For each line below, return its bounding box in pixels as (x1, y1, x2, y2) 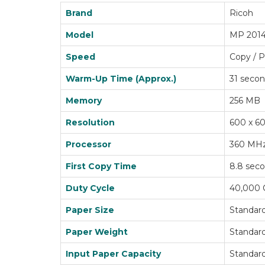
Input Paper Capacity (66, 248, 161, 259)
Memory (66, 95, 102, 106)
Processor (66, 139, 111, 150)
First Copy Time (66, 161, 137, 172)
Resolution (66, 117, 115, 128)
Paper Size (66, 205, 114, 215)
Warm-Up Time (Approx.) (66, 73, 176, 84)
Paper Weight (66, 227, 128, 237)
